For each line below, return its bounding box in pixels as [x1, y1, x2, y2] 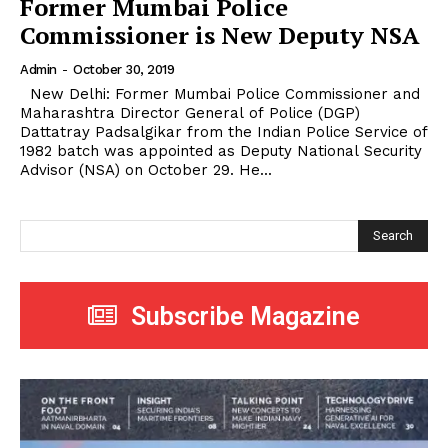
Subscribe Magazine [131, 301, 360, 331]
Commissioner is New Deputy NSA [20, 19, 420, 52]
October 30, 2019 [73, 62, 174, 78]
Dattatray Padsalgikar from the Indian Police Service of [20, 123, 428, 142]
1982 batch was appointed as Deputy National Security [20, 142, 422, 161]
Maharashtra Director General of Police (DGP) [20, 104, 360, 123]
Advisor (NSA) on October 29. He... [239, 161, 272, 180]
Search [373, 227, 413, 243]
